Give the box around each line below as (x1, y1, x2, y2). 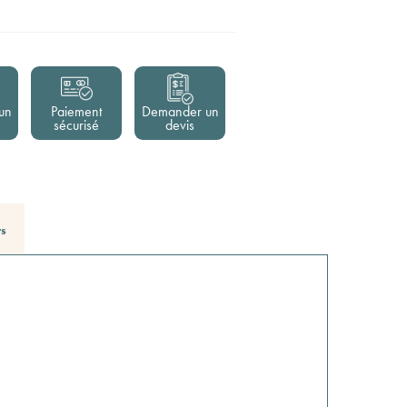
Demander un (141, 102, 219, 121)
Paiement (51, 102, 102, 121)
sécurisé (54, 115, 99, 134)
